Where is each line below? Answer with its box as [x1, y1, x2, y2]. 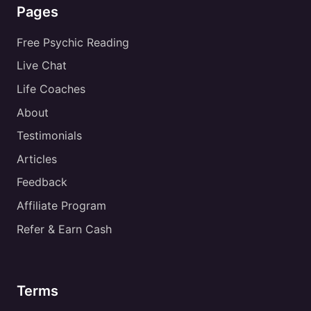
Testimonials [17, 128, 82, 143]
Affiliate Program [17, 199, 106, 213]
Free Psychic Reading [17, 35, 129, 49]
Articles [17, 151, 57, 166]
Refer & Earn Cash [17, 221, 112, 236]
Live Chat [17, 58, 67, 73]
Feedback [17, 175, 67, 190]
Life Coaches [17, 82, 85, 96]
